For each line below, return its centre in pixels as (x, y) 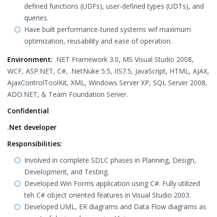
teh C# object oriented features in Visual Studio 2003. (108, 195)
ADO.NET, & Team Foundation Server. (68, 94)
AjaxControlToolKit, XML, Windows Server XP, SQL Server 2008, (107, 83)
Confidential (28, 111)
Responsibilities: (35, 144)
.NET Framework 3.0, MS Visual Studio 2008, (123, 59)
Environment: (30, 59)
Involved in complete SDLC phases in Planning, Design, (110, 160)
